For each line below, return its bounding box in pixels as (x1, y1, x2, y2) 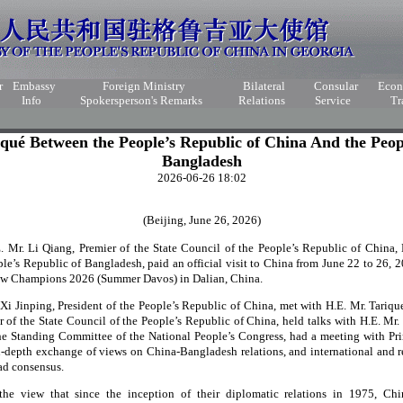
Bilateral (243, 79, 285, 93)
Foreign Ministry (103, 79, 185, 93)
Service (315, 94, 351, 107)
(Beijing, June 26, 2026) (142, 213, 261, 228)
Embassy (12, 79, 56, 93)
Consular (313, 79, 358, 93)
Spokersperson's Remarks (80, 94, 202, 107)
